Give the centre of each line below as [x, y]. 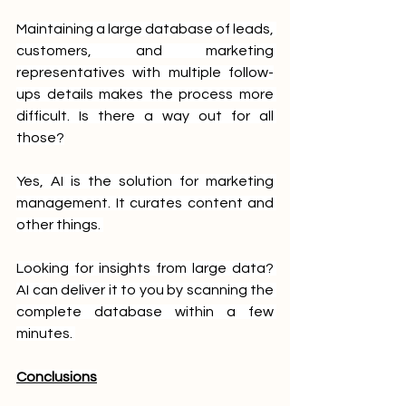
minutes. [46, 333]
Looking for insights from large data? [145, 268]
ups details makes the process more [145, 94]
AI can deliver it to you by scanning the [145, 290]
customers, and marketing [145, 50]
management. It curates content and [145, 203]
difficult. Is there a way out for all [145, 116]
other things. [60, 224]
